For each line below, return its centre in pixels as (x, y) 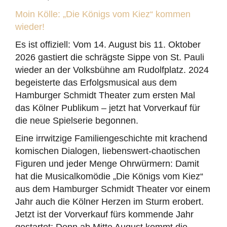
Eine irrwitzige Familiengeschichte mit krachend (111, 138)
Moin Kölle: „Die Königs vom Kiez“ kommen (103, 14)
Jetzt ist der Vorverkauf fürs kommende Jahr (104, 214)
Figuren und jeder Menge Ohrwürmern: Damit (107, 164)
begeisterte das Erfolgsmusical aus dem (96, 83)
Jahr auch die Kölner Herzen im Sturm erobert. (109, 202)
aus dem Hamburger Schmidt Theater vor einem (113, 189)
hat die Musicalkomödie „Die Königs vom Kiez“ (109, 176)
